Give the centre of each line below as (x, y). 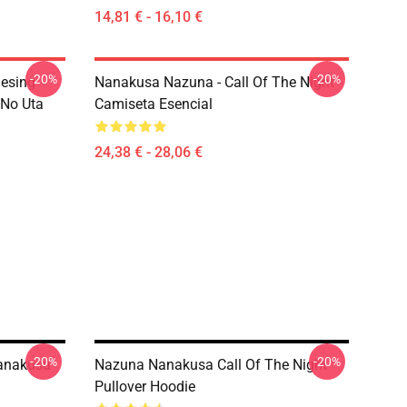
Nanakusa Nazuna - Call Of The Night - (218, 82)
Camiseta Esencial (154, 104)
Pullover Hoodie (145, 387)
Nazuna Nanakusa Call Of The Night (211, 365)
